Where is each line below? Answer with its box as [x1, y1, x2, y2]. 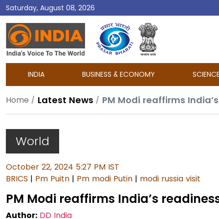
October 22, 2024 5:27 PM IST [6, 161, 119, 173]
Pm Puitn [35, 173, 69, 184]
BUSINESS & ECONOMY [82, 69, 155, 79]
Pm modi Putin [77, 173, 132, 184]
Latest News [38, 94, 93, 106]
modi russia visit [140, 173, 200, 184]
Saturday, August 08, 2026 [6, 2, 95, 13]
